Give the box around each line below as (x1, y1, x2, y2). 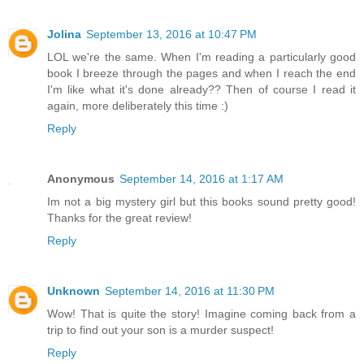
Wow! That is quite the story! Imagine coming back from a (47, 307, 356, 320)
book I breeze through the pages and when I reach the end (47, 67, 356, 80)
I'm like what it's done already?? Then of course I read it (47, 83, 356, 97)
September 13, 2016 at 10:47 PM (86, 28, 257, 41)
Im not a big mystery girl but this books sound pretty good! (47, 195, 356, 209)
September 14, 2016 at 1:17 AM (119, 172, 284, 186)
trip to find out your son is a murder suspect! (47, 323, 274, 336)
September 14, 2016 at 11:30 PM (105, 284, 275, 297)
